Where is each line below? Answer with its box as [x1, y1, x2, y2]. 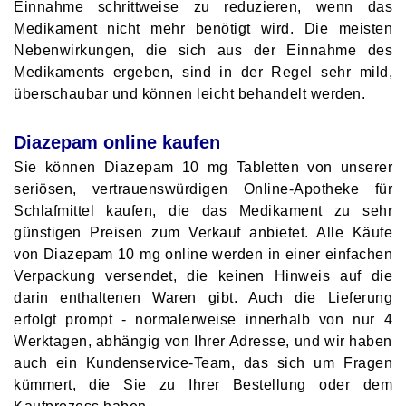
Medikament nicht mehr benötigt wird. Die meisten [14, 20, 392, 36]
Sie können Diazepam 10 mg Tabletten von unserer [14, 159, 392, 175]
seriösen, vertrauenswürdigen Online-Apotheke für [14, 180, 392, 197]
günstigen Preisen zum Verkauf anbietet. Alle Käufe [14, 224, 392, 240]
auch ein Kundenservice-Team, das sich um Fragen [14, 354, 392, 371]
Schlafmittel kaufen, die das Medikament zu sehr [14, 202, 392, 218]
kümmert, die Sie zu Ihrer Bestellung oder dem [14, 376, 392, 392]
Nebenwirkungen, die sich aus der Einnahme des [14, 42, 392, 58]
